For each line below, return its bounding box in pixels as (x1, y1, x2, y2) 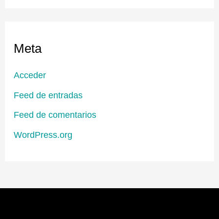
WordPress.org (14, 129, 73, 140)
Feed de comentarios (14, 109, 97, 120)
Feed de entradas (14, 89, 83, 100)
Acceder (14, 70, 46, 81)
